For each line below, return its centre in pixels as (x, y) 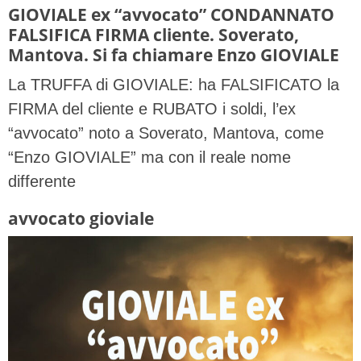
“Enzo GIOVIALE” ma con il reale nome (149, 158)
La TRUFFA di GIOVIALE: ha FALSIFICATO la (174, 85)
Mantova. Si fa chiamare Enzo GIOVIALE (174, 55)
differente (42, 182)
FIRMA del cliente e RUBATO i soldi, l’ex (152, 109)
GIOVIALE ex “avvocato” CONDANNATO (171, 15)
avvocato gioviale (81, 218)
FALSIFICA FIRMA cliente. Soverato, (154, 35)
